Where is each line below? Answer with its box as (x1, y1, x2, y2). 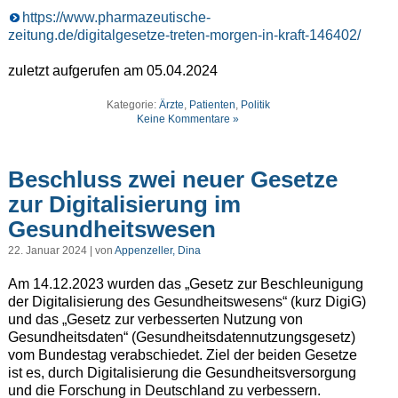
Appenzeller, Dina (114, 244, 201, 258)
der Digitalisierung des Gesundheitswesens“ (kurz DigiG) (7, 294, 366, 310)
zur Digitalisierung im (7, 190, 241, 218)
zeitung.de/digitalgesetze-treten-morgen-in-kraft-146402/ (7, 28, 364, 44)
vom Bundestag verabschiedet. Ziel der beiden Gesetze (7, 347, 357, 363)
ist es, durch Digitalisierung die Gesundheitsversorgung (7, 365, 356, 381)
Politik (240, 99, 270, 112)
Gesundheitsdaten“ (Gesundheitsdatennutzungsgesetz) (7, 330, 355, 346)
